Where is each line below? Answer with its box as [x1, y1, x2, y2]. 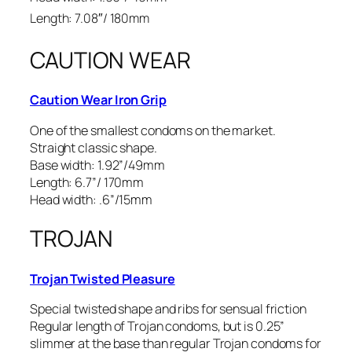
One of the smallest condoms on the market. [30, 121, 276, 139]
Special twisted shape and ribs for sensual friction [30, 300, 306, 318]
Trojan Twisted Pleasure [30, 269, 175, 288]
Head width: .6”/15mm [30, 190, 152, 208]
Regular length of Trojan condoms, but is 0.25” [30, 317, 285, 335]
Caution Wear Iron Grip [30, 91, 167, 109]
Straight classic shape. [30, 138, 157, 156]
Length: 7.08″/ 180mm [30, 9, 149, 27]
